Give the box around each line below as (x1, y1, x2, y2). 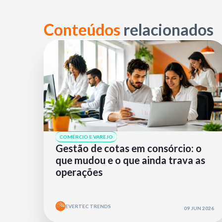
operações (55, 166, 103, 178)
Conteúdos (44, 20, 123, 39)
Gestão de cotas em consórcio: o (55, 142, 202, 154)
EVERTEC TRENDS (65, 203, 111, 209)
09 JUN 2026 (184, 205, 214, 211)
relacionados (123, 20, 214, 39)
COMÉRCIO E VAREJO (59, 134, 113, 140)
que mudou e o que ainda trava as (55, 154, 205, 166)
